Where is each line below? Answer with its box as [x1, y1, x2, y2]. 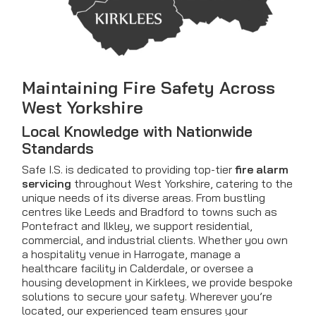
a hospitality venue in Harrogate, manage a [22, 246, 241, 261]
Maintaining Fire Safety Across [22, 76, 275, 98]
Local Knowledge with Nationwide [22, 121, 253, 140]
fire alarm [235, 162, 288, 176]
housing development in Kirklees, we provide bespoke [22, 274, 293, 289]
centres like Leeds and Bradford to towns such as [22, 204, 277, 219]
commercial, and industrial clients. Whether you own [22, 232, 288, 247]
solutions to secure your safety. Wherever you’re [22, 288, 272, 303]
